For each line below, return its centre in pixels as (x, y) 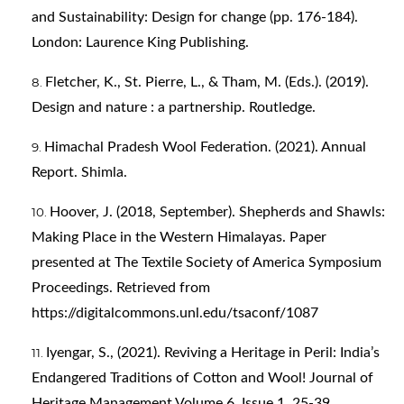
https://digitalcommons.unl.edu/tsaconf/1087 (175, 313)
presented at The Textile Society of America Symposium (207, 263)
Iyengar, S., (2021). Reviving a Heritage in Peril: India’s (213, 353)
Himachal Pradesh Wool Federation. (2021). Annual (205, 147)
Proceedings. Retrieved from (121, 288)
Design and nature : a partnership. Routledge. (174, 108)
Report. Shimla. (79, 173)
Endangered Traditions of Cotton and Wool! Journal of (202, 378)
